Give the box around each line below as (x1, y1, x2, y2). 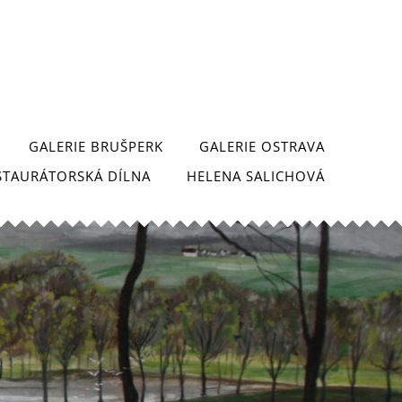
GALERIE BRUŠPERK (29, 137, 163, 155)
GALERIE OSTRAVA (199, 137, 325, 155)
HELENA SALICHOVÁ (187, 167, 325, 185)
